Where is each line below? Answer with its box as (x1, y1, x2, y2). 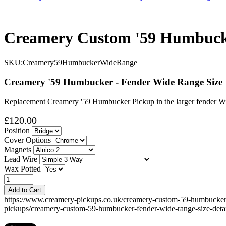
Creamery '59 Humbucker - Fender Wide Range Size (4, 77, 222, 88)
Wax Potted (4, 164, 41, 173)
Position (4, 126, 30, 135)
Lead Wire (4, 154, 37, 163)
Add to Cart (8, 186, 41, 194)
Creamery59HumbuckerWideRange (23, 58, 137, 67)
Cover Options (4, 135, 51, 144)
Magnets (4, 145, 31, 154)
